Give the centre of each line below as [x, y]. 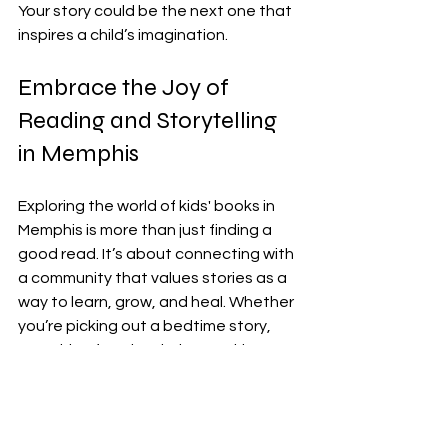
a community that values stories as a [154, 277]
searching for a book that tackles [142, 349]
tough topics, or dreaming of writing [150, 373]
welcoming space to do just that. [138, 421]
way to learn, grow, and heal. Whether [157, 301]
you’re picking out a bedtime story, [146, 325]
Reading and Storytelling [150, 120]
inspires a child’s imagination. [123, 34]
